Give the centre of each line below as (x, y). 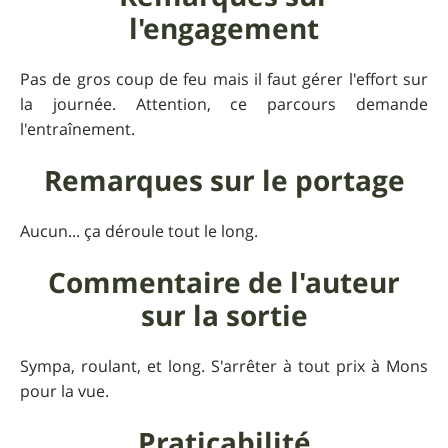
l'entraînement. (77, 129)
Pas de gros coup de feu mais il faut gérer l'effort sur (224, 79)
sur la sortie (224, 316)
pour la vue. (64, 391)
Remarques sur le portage (224, 181)
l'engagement (224, 29)
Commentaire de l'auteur (224, 283)
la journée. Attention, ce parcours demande (224, 104)
